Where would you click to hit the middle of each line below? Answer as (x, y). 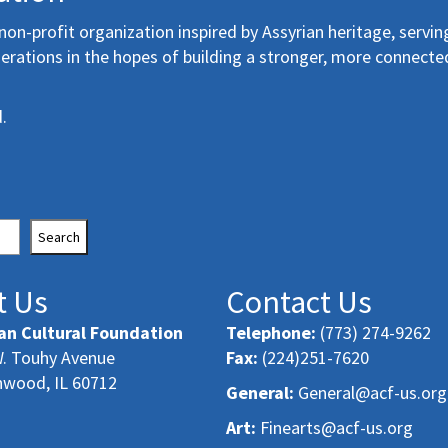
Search (58, 236)
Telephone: (270, 332)
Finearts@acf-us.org (334, 427)
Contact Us (298, 301)
